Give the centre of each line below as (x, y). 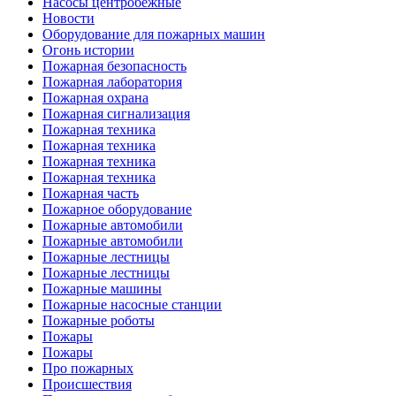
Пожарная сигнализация (116, 114)
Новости (69, 19)
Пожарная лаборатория (112, 82)
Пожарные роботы (99, 321)
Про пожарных (88, 369)
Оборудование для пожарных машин (154, 34)
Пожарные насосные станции (132, 305)
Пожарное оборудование (117, 209)
